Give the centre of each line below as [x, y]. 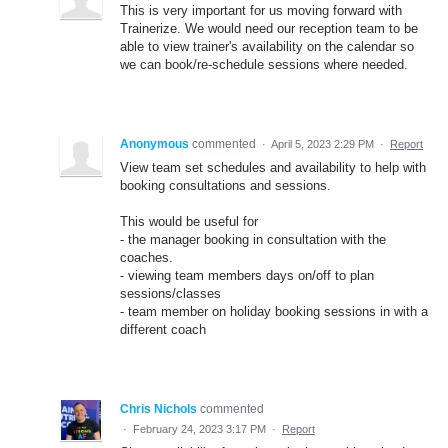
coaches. [146, 257]
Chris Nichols [158, 408]
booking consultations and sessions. [225, 185]
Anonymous [154, 143]
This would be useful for [189, 221]
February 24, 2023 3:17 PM [199, 428]
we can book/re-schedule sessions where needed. [264, 64]
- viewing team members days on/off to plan [247, 275]
